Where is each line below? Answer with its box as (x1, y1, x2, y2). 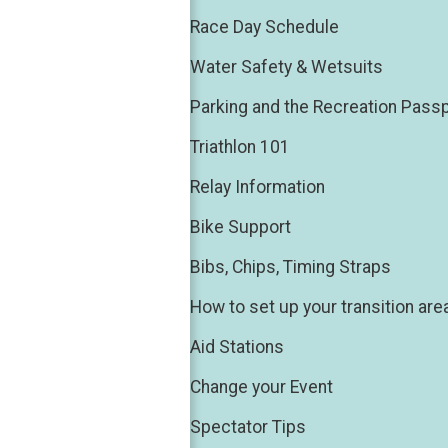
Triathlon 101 (190, 137, 290, 158)
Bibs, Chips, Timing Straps (190, 257, 391, 278)
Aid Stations (190, 337, 284, 358)
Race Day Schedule (190, 17, 339, 38)
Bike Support (190, 217, 291, 238)
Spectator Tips (190, 417, 306, 438)
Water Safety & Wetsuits (190, 57, 383, 78)
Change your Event (190, 377, 333, 398)
